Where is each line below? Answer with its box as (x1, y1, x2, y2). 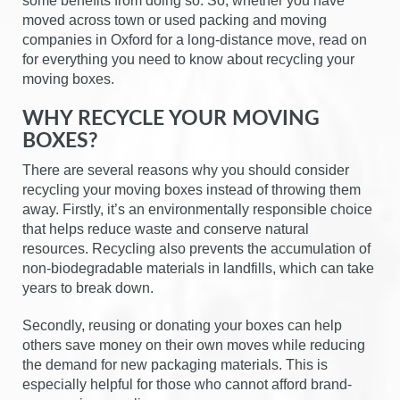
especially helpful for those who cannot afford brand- (22, 376, 352, 392)
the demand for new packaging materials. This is (22, 356, 328, 372)
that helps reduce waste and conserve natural (22, 221, 309, 237)
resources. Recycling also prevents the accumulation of (22, 240, 371, 256)
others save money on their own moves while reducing (22, 337, 365, 353)
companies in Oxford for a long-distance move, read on (22, 31, 367, 47)
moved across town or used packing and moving (22, 12, 327, 28)
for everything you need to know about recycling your (22, 51, 354, 67)
